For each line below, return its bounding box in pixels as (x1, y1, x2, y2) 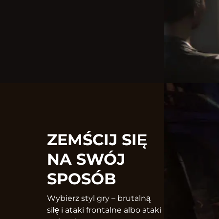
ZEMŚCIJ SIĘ (47, 130, 147, 150)
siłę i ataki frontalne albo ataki (47, 205, 161, 215)
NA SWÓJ (47, 150, 125, 169)
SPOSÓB (47, 169, 116, 189)
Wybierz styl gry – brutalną (47, 194, 151, 203)
